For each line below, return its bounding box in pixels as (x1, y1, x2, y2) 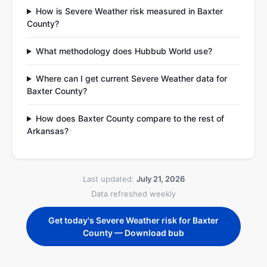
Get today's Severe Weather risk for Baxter (48, 215, 219, 225)
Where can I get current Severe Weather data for (35, 73, 227, 83)
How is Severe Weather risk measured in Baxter (35, 6, 223, 16)
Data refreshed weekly (91, 189, 176, 198)
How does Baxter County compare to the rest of (35, 113, 224, 123)
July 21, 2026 (136, 174, 185, 184)
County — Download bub (83, 228, 184, 238)
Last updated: (82, 174, 136, 184)
